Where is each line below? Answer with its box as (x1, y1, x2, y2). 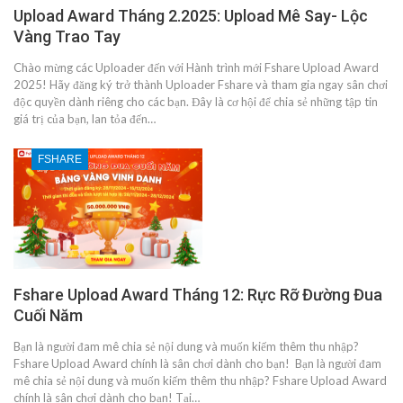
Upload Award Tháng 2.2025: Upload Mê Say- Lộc (13, 5, 368, 25)
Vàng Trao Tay (13, 26, 121, 46)
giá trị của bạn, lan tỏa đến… (13, 111, 156, 126)
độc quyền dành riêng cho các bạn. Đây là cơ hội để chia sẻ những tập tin (13, 94, 378, 109)
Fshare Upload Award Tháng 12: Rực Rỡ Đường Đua (13, 284, 382, 304)
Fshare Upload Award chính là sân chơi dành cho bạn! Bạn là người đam (13, 355, 381, 371)
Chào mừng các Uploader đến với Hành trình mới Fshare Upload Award (13, 59, 379, 75)
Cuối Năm (13, 305, 83, 325)
